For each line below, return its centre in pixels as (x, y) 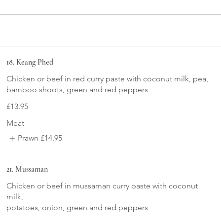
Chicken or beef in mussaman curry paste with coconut (102, 186)
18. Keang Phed (30, 62)
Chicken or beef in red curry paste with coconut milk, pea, (108, 79)
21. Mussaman (27, 169)
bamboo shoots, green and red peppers (77, 90)
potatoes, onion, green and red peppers (77, 208)
